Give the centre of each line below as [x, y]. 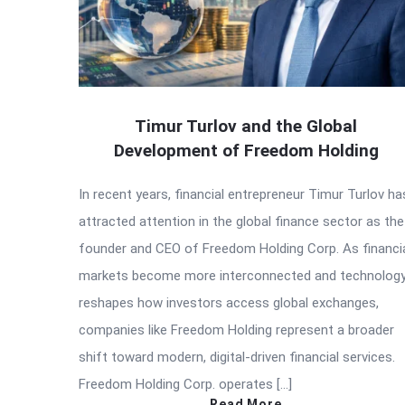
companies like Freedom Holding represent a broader [236, 330]
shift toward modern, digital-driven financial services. [237, 358]
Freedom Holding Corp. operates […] [185, 385]
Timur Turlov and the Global [246, 127]
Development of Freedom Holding [246, 151]
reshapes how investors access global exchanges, [229, 303]
